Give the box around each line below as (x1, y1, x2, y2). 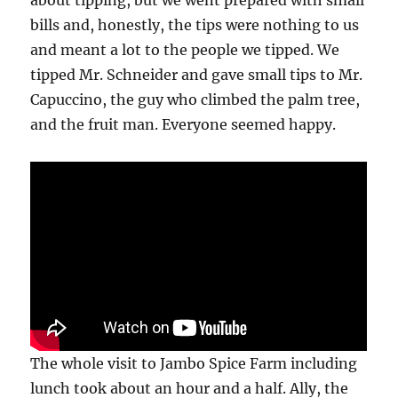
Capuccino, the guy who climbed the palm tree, (30, 91, 361, 109)
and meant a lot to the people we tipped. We (30, 41, 340, 60)
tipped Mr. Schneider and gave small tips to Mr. (30, 66, 363, 84)
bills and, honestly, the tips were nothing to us (30, 16, 360, 35)
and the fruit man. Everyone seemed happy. (30, 115, 337, 134)
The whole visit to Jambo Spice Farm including (30, 354, 358, 373)
